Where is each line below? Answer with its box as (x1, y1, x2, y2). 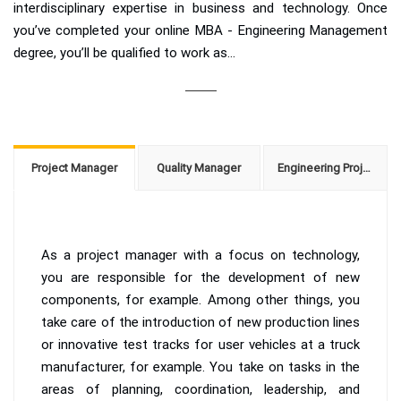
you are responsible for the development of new (41, 269, 360, 286)
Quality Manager (157, 160, 242, 175)
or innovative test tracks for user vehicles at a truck (41, 336, 360, 353)
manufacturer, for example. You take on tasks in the (41, 358, 360, 375)
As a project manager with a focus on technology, (41, 246, 360, 263)
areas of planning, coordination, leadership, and (41, 380, 360, 397)
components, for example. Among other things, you (41, 291, 360, 308)
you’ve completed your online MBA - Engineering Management (13, 21, 388, 38)
